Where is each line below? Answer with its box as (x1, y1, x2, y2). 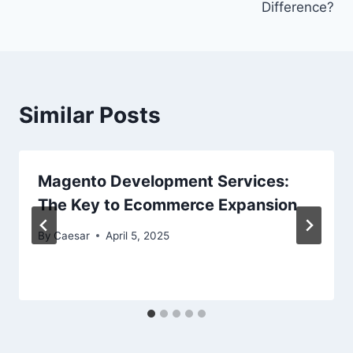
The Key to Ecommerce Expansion (38, 195, 297, 214)
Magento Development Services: (38, 171, 289, 191)
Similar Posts (19, 101, 161, 128)
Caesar (54, 229, 91, 242)
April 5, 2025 (106, 229, 170, 242)
